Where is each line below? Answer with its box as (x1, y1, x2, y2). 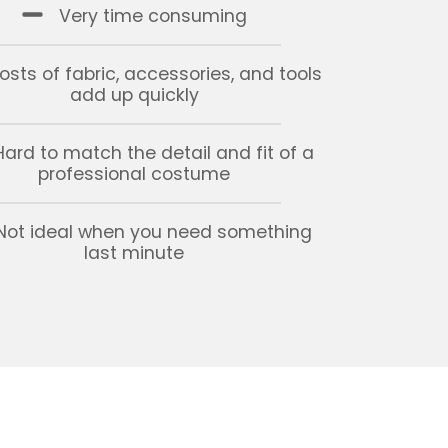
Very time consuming (59, 4, 248, 29)
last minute (84, 240, 185, 265)
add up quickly (69, 83, 199, 108)
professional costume (38, 162, 231, 187)
